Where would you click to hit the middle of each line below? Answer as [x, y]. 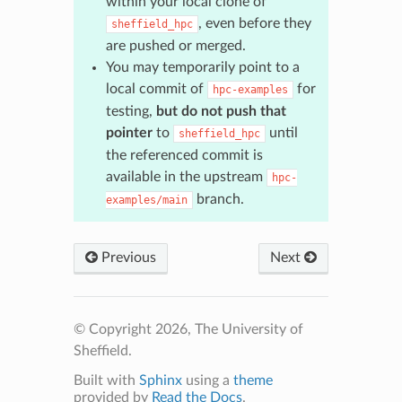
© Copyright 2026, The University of [188, 329]
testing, [131, 111]
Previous [127, 257]
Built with [106, 380]
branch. [218, 199]
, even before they [254, 23]
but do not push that [221, 111]
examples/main [146, 200]
